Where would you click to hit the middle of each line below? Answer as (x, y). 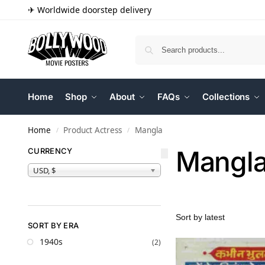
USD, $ (44, 170)
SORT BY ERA (54, 225)
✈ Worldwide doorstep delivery (90, 10)
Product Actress (93, 130)
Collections (226, 97)
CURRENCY (50, 151)
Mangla (148, 130)
